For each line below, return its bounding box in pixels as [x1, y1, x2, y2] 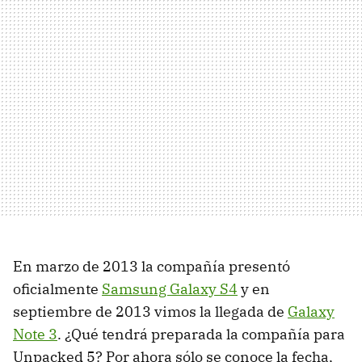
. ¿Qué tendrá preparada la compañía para [57, 324, 345, 343]
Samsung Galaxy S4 [102, 279, 238, 298]
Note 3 [13, 324, 57, 343]
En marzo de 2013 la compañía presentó [13, 256, 290, 276]
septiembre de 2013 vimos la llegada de [13, 301, 288, 321]
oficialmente [13, 279, 102, 298]
